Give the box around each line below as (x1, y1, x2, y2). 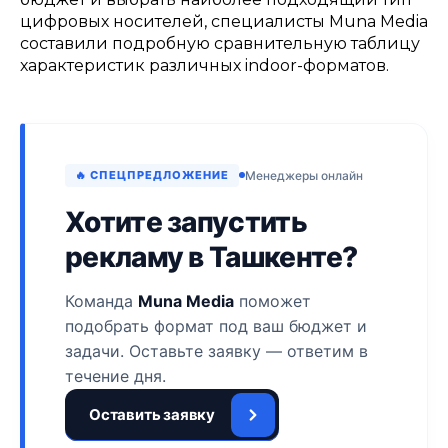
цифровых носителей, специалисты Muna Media (20, 11, 428, 31)
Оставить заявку (89, 405, 215, 425)
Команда (65, 290, 138, 311)
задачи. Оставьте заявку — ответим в (65, 340, 368, 361)
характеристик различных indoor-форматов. (20, 55, 389, 75)
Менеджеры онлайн (245, 167, 363, 183)
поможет (234, 290, 311, 311)
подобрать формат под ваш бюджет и (65, 315, 367, 336)
